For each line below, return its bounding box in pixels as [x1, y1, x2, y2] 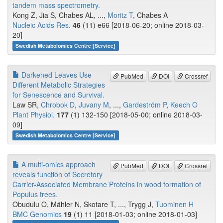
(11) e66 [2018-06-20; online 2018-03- [81, 20, 204, 30]
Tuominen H [155, 199, 194, 210]
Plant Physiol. [12, 110, 55, 120]
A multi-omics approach [19, 159, 96, 170]
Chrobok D [41, 100, 75, 110]
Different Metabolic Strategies [12, 80, 105, 90]
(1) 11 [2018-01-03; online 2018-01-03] [72, 209, 197, 220]
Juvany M [79, 100, 109, 110]
